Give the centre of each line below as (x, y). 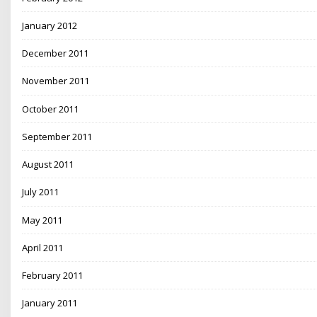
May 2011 (42, 220)
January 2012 (50, 25)
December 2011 (56, 53)
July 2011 (41, 192)
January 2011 (50, 303)
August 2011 (48, 165)
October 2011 (51, 109)
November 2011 (56, 81)
